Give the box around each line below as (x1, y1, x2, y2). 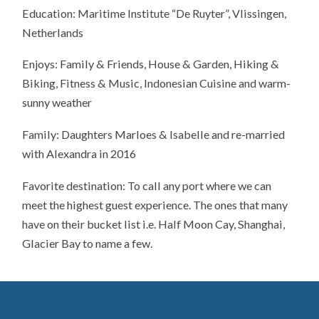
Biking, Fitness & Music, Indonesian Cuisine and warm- (22, 76, 291, 90)
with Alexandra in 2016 (22, 147, 137, 161)
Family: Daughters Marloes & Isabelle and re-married (22, 127, 286, 142)
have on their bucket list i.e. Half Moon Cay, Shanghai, (22, 216, 286, 231)
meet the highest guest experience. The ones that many (22, 197, 288, 211)
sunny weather (22, 95, 93, 110)
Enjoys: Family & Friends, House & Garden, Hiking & (22, 57, 280, 71)
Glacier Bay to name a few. (22, 236, 153, 250)
